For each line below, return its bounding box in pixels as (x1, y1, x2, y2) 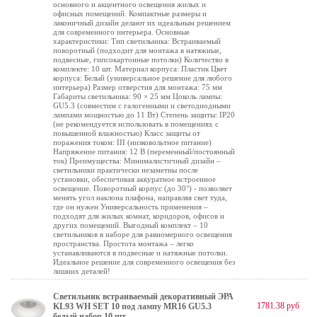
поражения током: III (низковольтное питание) (53, 138, 212, 146)
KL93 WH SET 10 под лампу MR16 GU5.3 (53, 301, 212, 311)
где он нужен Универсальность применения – (53, 202, 208, 211)
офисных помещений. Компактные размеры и (53, 9, 207, 18)
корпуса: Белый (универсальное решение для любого (53, 74, 232, 82)
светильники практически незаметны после (53, 166, 198, 174)
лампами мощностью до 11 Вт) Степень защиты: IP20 (53, 110, 235, 119)
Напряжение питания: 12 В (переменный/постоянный (53, 147, 235, 156)
